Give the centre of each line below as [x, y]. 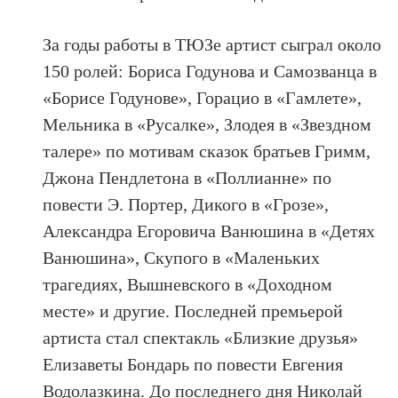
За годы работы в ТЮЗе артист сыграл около [212, 44]
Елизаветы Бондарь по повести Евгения [193, 364]
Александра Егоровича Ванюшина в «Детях [209, 231]
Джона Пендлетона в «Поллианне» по [187, 177]
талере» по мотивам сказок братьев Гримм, [207, 151]
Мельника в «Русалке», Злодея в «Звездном [207, 124]
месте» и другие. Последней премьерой [193, 310]
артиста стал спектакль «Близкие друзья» [201, 337]
